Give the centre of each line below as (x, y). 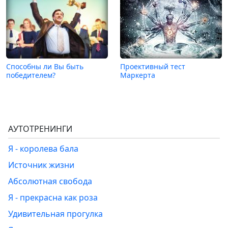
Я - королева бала (43, 148)
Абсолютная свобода (50, 181)
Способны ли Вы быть (45, 66)
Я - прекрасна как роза (53, 197)
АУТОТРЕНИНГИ (40, 129)
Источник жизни (41, 165)
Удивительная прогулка (55, 213)
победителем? (31, 75)
